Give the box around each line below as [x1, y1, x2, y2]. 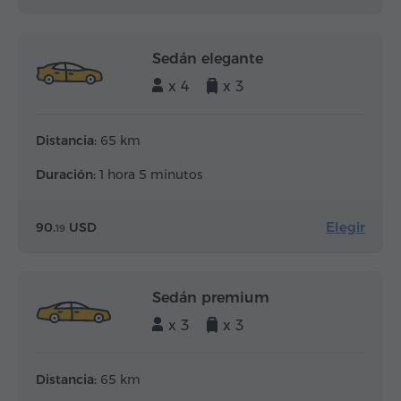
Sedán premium [152, 289, 269, 307]
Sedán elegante [152, 50, 263, 68]
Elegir [326, 218, 365, 236]
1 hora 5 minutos [96, 166, 202, 183]
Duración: [36, 166, 96, 183]
